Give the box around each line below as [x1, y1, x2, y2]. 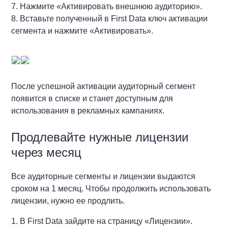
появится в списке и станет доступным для [11, 94, 174, 103]
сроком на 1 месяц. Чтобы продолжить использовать [11, 184, 211, 193]
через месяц [11, 145, 82, 159]
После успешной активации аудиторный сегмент [11, 81, 196, 91]
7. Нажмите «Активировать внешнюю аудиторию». [11, 2, 203, 11]
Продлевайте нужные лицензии [11, 130, 189, 144]
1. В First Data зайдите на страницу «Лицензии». [11, 216, 193, 225]
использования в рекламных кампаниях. [11, 106, 165, 115]
